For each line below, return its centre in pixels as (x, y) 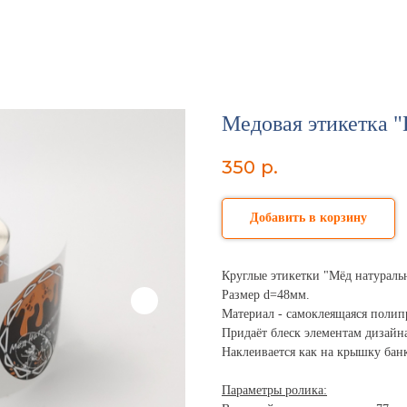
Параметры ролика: (274, 391)
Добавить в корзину (308, 218)
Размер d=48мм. (266, 295)
